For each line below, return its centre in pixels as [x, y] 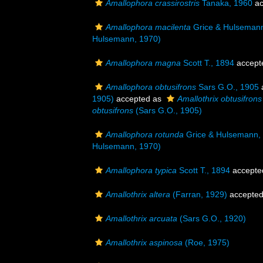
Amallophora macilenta [148, 27]
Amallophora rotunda [145, 134]
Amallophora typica [141, 170]
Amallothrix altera [138, 194]
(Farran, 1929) [199, 194]
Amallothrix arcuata [141, 218]
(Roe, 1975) [206, 242]
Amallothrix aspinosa [144, 242]
